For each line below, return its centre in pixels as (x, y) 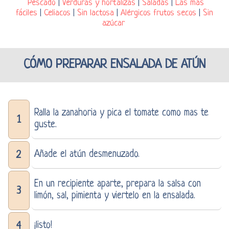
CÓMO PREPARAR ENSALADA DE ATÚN (114, 65)
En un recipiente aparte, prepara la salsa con (117, 184)
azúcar (113, 23)
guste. (45, 125)
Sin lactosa (96, 13)
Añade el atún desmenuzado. (87, 154)
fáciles (27, 13)
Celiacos (57, 13)
